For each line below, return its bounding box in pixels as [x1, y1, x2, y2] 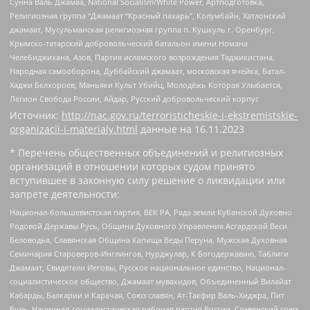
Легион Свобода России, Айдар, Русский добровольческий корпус [10, 93, 259, 104]
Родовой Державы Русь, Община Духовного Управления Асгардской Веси [10, 220, 287, 231]
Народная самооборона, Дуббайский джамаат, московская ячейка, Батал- [10, 65, 286, 76]
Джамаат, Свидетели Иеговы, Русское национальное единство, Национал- [10, 262, 286, 273]
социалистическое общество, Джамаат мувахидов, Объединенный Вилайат [10, 275, 291, 286]
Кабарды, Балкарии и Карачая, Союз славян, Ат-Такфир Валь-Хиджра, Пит [10, 289, 284, 300]
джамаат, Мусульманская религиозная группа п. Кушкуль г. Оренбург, [10, 24, 275, 35]
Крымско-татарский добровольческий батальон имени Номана [10, 37, 248, 48]
